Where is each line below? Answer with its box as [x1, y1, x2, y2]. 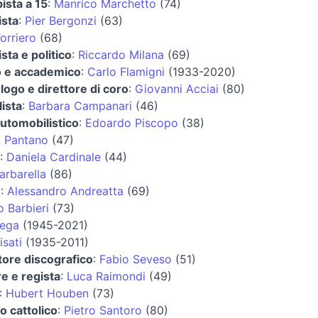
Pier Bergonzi [24, 13, 97, 28]
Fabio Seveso [99, 251, 172, 266]
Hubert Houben [5, 285, 89, 300]
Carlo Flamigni [87, 64, 165, 79]
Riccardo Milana [77, 47, 164, 62]
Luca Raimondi [66, 268, 146, 283]
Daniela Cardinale [6, 149, 101, 164]
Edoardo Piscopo [84, 115, 178, 130]
